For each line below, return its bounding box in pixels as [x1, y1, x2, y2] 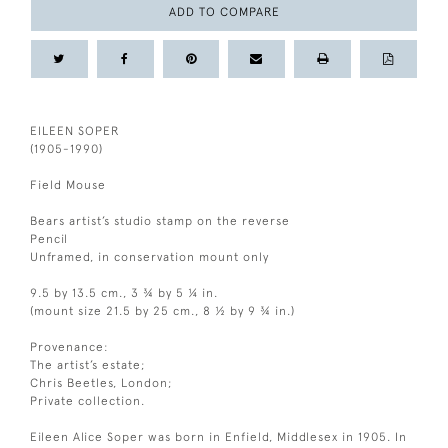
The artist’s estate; [30, 357, 146, 372]
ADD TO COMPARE [168, 4, 280, 19]
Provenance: [30, 339, 109, 354]
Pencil [30, 231, 68, 246]
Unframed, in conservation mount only [30, 249, 269, 264]
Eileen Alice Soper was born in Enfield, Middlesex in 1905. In [30, 429, 407, 444]
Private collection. [30, 393, 145, 408]
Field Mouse [30, 177, 106, 192]
